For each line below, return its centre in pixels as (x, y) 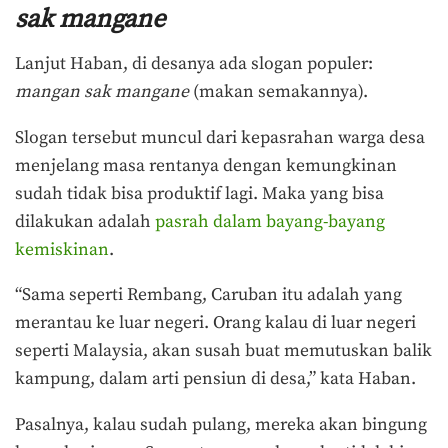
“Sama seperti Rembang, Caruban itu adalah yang (208, 295)
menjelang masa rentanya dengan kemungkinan (206, 165)
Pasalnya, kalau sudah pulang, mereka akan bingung (221, 424)
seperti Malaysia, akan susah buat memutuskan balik (223, 351)
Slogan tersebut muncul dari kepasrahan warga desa (220, 137)
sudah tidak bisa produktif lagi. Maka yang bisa (199, 193)
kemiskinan (62, 249)
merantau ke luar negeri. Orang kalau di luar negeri (215, 323)
